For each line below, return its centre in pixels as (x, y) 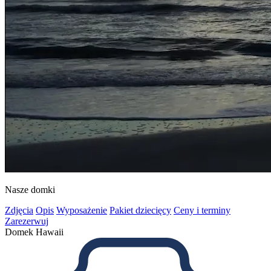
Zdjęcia (19, 210)
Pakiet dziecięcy (140, 210)
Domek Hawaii (34, 232)
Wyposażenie (82, 210)
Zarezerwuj (27, 221)
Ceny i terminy (202, 210)
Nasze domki (30, 189)
